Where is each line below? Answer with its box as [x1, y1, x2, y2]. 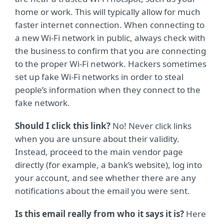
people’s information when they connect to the [15, 84, 200, 95]
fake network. [15, 97, 70, 108]
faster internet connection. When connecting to [15, 19, 204, 30]
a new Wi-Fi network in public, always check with [15, 32, 205, 43]
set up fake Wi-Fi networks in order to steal [15, 71, 183, 82]
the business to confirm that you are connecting [15, 45, 206, 56]
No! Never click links [110, 120, 191, 131]
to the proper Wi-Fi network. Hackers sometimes [15, 58, 206, 69]
